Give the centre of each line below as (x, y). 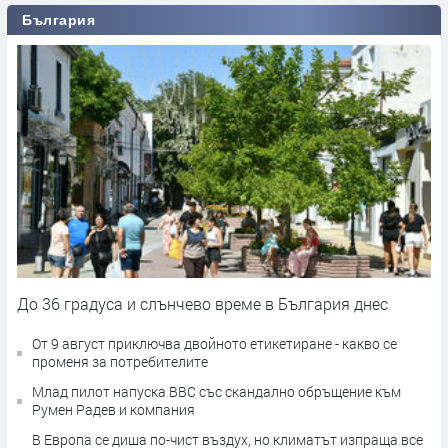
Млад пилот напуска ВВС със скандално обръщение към (216, 392)
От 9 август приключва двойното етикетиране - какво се (214, 344)
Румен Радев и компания (113, 410)
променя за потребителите (120, 362)
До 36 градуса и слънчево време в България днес (202, 304)
